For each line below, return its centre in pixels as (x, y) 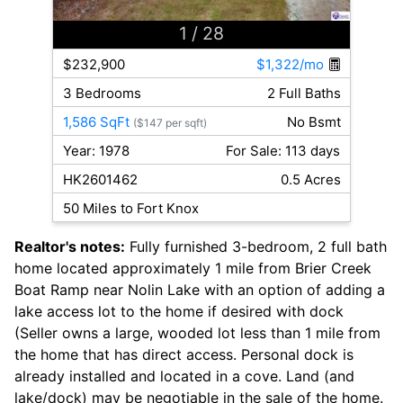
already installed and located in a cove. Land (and (184, 376)
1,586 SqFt (96, 122)
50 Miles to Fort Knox (130, 209)
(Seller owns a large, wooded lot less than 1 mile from (197, 333)
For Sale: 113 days (283, 151)
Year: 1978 (96, 151)
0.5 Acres (310, 180)
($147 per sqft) (170, 123)
